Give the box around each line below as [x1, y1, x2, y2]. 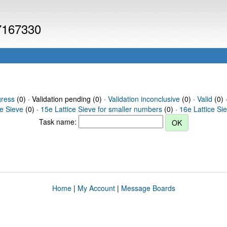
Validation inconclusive [107, 94, 180, 104]
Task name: [39, 116, 79, 127]
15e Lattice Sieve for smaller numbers [41, 104, 162, 114]
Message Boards [121, 183, 175, 193]
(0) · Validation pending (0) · [14, 94, 108, 104]
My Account [77, 183, 115, 193]
